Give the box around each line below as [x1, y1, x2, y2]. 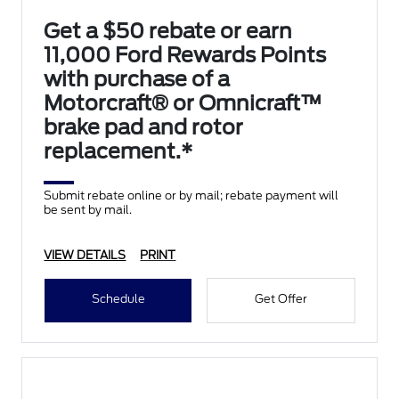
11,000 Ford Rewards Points [44, 43, 327, 68]
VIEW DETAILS [44, 248, 126, 262]
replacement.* [44, 139, 193, 164]
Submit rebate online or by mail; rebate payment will [44, 189, 339, 202]
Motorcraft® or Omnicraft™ [44, 91, 323, 116]
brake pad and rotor [44, 115, 244, 140]
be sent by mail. [44, 203, 133, 216]
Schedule [91, 292, 145, 305]
